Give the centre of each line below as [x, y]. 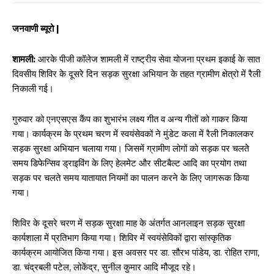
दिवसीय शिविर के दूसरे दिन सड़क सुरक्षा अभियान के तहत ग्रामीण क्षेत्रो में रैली [136, 74]
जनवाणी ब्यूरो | [36, 28]
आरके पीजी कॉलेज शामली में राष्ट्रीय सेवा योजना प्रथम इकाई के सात [148, 59]
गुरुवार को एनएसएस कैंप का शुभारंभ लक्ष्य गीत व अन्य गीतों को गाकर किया [130, 119]
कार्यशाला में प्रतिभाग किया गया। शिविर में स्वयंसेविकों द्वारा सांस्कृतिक [122, 238]
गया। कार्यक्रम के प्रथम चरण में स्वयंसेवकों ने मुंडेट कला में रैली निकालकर [133, 134]
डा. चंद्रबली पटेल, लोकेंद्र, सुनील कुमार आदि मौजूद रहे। [104, 267]
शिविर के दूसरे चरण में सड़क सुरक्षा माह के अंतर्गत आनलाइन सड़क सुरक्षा [128, 223]
